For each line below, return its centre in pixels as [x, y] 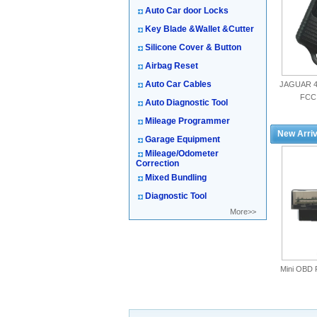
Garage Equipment [183, 139]
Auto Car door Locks [187, 11]
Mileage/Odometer [182, 154]
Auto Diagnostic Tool [186, 103]
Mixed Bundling [176, 178]
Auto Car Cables [178, 84]
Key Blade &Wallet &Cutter [200, 29]
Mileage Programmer [188, 121]
